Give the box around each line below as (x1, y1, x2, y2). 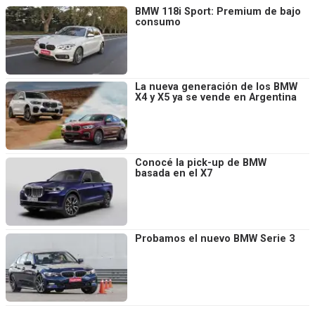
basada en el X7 (135, 167, 212, 180)
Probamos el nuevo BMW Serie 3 (135, 232, 295, 245)
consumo (135, 15, 181, 28)
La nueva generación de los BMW (135, 81, 297, 94)
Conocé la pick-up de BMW (135, 157, 266, 169)
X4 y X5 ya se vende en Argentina (135, 91, 297, 104)
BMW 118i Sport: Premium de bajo (135, 5, 301, 18)
